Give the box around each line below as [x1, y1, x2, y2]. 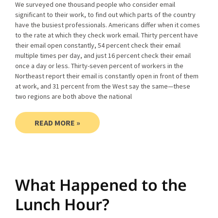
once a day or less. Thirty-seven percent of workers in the [15, 61, 184, 71]
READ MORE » [35, 118, 81, 128]
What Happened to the [15, 174, 187, 196]
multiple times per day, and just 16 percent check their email [15, 51, 191, 60]
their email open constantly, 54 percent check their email [15, 41, 181, 50]
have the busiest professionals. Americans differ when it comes [15, 20, 200, 30]
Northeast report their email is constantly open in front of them [15, 72, 199, 81]
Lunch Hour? [15, 194, 110, 215]
